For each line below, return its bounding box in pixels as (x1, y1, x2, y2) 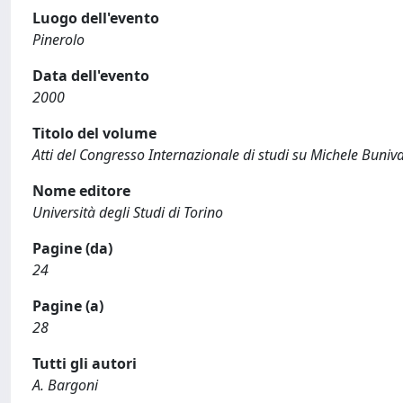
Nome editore (32, 181, 130, 201)
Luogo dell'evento (32, 8, 159, 28)
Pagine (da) (32, 238, 112, 258)
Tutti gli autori (32, 354, 137, 373)
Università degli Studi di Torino (32, 202, 223, 222)
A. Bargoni (32, 375, 98, 395)
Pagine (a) (32, 296, 103, 316)
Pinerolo (32, 30, 85, 49)
